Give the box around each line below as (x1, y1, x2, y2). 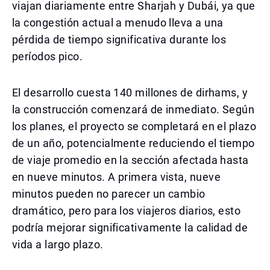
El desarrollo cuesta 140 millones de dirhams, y (12, 86, 248, 99)
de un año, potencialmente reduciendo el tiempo (12, 137, 255, 149)
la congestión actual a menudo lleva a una (12, 16, 224, 29)
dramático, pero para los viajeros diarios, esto (12, 204, 241, 217)
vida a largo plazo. (12, 238, 104, 251)
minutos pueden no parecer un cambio (12, 187, 206, 200)
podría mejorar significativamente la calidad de (12, 221, 248, 234)
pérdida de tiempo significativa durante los (12, 33, 227, 46)
